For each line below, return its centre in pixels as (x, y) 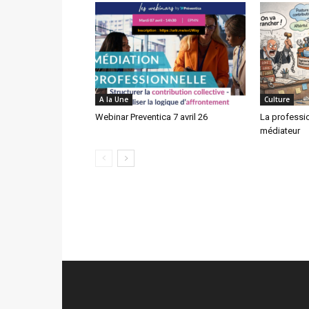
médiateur (280, 131)
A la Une (114, 99)
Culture (277, 99)
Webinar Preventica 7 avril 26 (151, 117)
